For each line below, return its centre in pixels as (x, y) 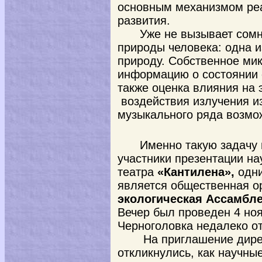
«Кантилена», (198, 172)
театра (137, 172)
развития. (144, 20)
